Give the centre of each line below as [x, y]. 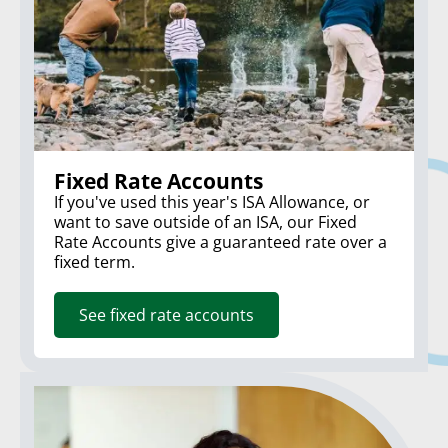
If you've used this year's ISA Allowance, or [212, 201]
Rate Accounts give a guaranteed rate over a [220, 241]
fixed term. [94, 261]
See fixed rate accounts [166, 314]
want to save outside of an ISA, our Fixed [205, 221]
